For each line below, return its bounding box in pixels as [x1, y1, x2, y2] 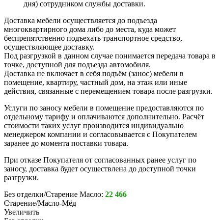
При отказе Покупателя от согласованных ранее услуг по [4, 156, 196, 165]
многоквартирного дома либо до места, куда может [4, 25, 176, 34]
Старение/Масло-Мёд [4, 199, 76, 208]
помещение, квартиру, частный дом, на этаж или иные [4, 78, 187, 87]
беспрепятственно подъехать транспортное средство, [4, 34, 182, 43]
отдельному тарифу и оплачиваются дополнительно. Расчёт [4, 112, 204, 121]
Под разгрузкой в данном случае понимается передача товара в [4, 52, 216, 60]
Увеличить [4, 208, 39, 217]
